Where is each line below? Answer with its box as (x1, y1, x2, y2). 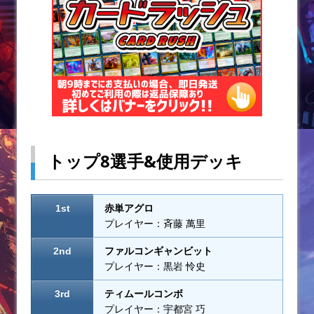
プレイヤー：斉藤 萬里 (104, 217, 205, 229)
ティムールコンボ (104, 287, 183, 299)
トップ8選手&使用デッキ (48, 149, 243, 172)
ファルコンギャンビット (104, 245, 212, 257)
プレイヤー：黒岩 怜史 (104, 260, 205, 272)
